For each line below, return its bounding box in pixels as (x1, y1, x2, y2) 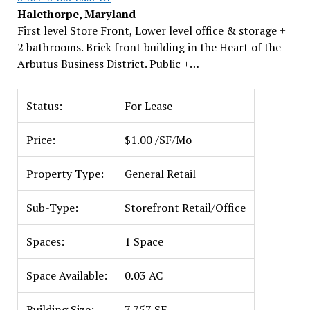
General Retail (124, 166, 196, 181)
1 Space (124, 234, 163, 249)
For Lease (124, 98, 172, 113)
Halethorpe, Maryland (17, 6, 136, 21)
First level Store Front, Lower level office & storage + (17, 23, 286, 38)
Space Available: (26, 268, 107, 283)
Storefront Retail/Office (124, 200, 246, 215)
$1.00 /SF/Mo (124, 132, 192, 147)
